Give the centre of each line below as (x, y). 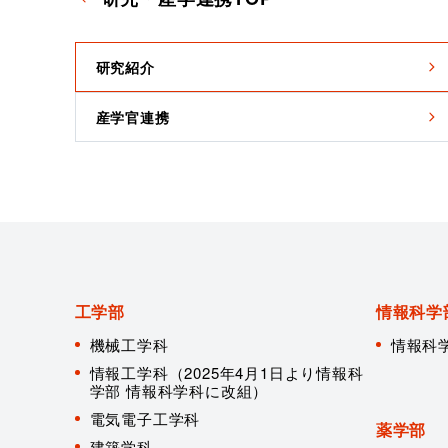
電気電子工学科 (145, 418)
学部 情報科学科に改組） (179, 390)
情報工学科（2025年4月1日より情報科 (226, 372)
